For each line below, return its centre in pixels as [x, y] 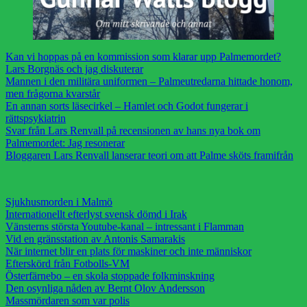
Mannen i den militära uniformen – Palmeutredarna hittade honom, [149, 81]
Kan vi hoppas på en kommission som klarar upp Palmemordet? [143, 56]
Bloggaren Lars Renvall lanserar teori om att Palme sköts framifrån [149, 155]
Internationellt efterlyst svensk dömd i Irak [96, 214]
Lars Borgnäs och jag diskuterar [74, 69]
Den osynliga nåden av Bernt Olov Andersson [105, 288]
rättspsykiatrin [36, 118]
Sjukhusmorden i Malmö [59, 201]
